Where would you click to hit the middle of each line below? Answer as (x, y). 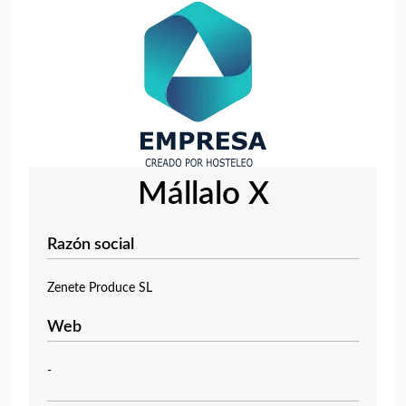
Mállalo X (203, 194)
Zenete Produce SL (100, 288)
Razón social (91, 245)
